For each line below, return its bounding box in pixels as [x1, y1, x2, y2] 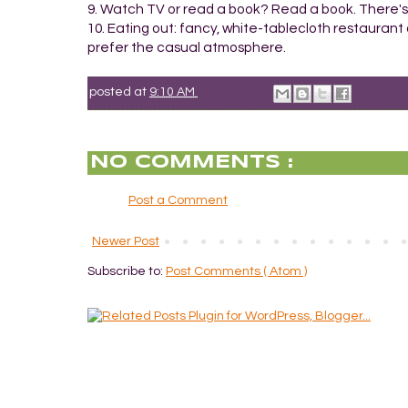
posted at [89, 86, 149, 99]
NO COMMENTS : [90, 153, 293, 171]
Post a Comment [128, 193, 228, 207]
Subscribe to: [87, 264, 166, 278]
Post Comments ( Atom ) [166, 264, 307, 278]
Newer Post [92, 234, 159, 248]
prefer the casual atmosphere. [87, 39, 286, 55]
